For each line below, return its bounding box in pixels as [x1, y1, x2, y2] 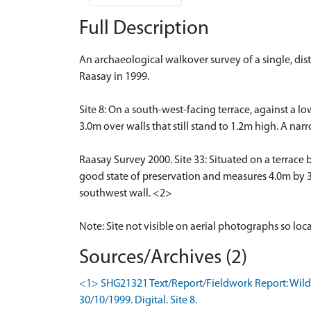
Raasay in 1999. [79, 71, 149, 83]
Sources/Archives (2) [79, 247, 247, 268]
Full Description [79, 18, 209, 39]
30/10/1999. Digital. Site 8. [79, 294, 197, 306]
